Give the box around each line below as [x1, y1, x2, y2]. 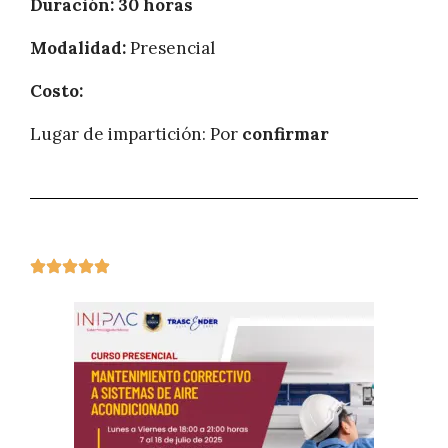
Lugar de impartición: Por [30, 123, 242, 146]
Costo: [30, 80, 83, 103]
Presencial [130, 37, 215, 60]
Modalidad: [30, 37, 130, 60]
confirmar [242, 123, 329, 146]
